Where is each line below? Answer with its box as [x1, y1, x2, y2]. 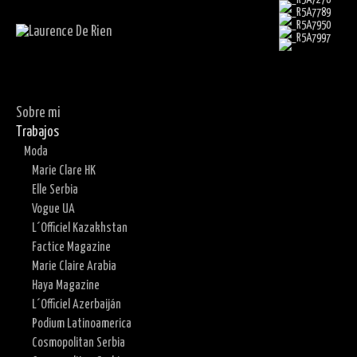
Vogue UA [32, 202, 75, 215]
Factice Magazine [32, 241, 111, 253]
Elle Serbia [32, 183, 78, 196]
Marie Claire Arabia [32, 260, 116, 273]
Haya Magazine [32, 279, 100, 292]
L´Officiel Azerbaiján [32, 298, 121, 311]
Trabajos [16, 125, 59, 139]
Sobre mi [16, 106, 61, 120]
